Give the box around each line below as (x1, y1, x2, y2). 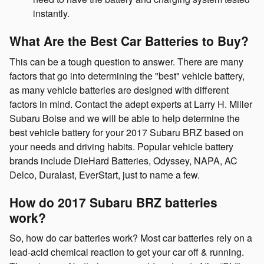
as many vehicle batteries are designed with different (9, 82, 229, 97)
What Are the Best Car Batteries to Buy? (9, 32, 249, 49)
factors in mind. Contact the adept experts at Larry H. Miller (9, 97, 252, 111)
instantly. (33, 6, 70, 20)
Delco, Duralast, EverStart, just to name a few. (9, 167, 200, 181)
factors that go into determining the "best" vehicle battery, (9, 68, 245, 82)
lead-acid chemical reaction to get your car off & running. (9, 245, 244, 259)
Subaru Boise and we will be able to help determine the (9, 111, 240, 125)
